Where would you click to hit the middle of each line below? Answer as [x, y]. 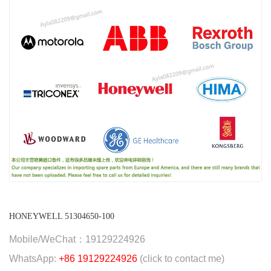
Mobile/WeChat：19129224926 [77, 240]
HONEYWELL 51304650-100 [62, 217]
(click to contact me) [182, 259]
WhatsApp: [34, 259]
